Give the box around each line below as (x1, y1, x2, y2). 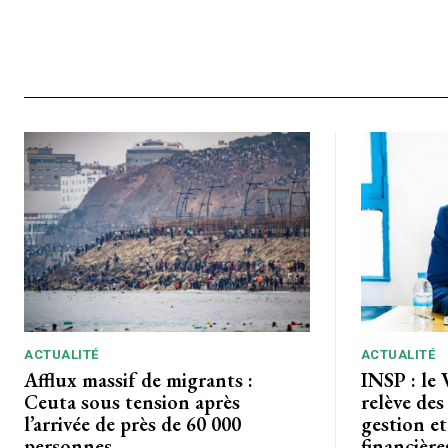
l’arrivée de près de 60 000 (24, 410, 241, 437)
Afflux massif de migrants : (24, 366, 253, 393)
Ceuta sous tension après (24, 388, 240, 415)
